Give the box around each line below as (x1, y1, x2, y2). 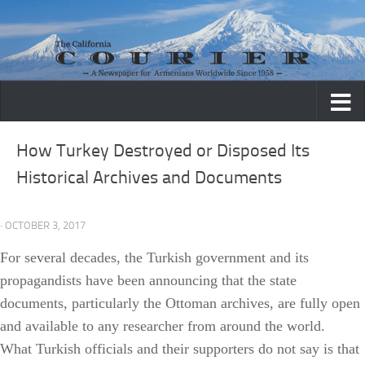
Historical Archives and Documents (16, 167, 282, 189)
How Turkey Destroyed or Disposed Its (16, 140, 310, 162)
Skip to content (22, 15, 108, 31)
